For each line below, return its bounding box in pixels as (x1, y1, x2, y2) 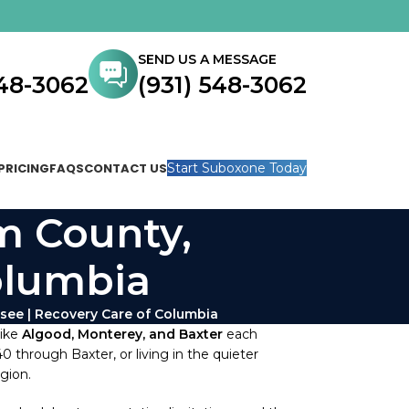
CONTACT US (84, 159, 167, 177)
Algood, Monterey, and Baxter (22, 326, 223, 342)
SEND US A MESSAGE (138, 50, 277, 68)
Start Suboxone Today (167, 160, 307, 176)
